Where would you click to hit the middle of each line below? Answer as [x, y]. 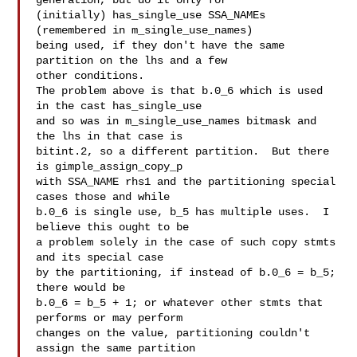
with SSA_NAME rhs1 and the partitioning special [186, 182]
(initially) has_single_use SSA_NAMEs [151, 15]
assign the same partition [116, 348]
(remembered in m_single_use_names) [145, 30]
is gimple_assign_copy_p [110, 167]
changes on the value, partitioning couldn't [173, 333]
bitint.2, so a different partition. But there [183, 151]
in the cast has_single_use [119, 106]
